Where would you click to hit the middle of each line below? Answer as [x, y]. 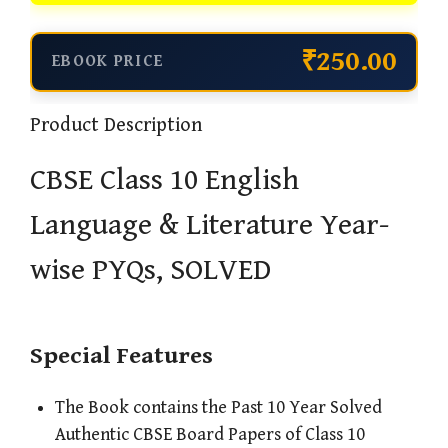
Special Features [121, 356]
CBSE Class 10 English [164, 180]
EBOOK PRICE [108, 62]
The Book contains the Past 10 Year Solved [218, 408]
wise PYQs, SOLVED [150, 270]
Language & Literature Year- [209, 225]
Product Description [116, 126]
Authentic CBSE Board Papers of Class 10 [210, 435]
